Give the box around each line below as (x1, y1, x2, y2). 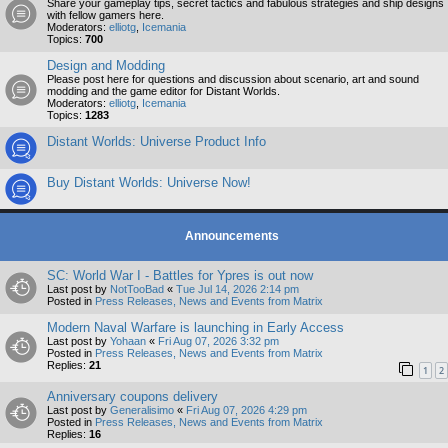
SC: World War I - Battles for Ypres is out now (47, 267, 313, 283)
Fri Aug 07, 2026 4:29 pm (186, 404, 307, 417)
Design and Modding (47, 57, 165, 73)
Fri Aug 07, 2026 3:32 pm (158, 334, 279, 347)
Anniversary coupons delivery (47, 389, 218, 405)
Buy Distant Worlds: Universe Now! (47, 174, 251, 190)
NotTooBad (110, 282, 164, 295)
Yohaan (110, 334, 146, 347)
